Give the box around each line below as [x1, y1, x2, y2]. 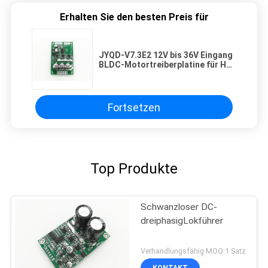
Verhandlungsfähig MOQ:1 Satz [141, 246, 246, 256]
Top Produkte [90, 160, 178, 178]
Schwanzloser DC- [141, 202, 218, 213]
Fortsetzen [108, 100, 160, 114]
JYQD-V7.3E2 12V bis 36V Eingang [99, 50, 233, 60]
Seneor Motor [99, 69, 154, 80]
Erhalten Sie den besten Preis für [59, 11, 209, 23]
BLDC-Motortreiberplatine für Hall [99, 60, 236, 70]
